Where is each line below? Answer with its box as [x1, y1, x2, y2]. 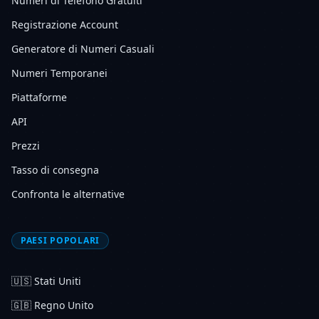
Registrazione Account [11, 18, 118, 31]
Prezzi [11, 139, 40, 152]
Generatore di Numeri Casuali [11, 42, 155, 56]
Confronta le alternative [11, 187, 125, 201]
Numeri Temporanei [11, 66, 108, 80]
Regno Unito [34, 298, 93, 312]
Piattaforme [11, 90, 67, 104]
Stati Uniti [34, 274, 81, 288]
